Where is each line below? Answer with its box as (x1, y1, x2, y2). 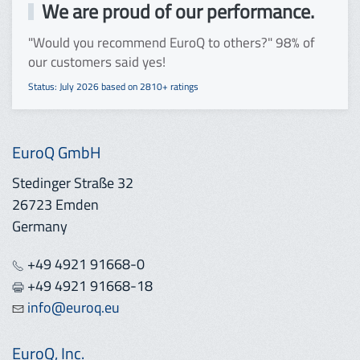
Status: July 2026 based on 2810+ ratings (28, 78, 198, 94)
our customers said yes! (28, 51, 166, 72)
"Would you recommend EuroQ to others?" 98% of (28, 31, 315, 53)
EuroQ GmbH (12, 139, 101, 165)
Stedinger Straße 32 (12, 171, 133, 194)
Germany (12, 215, 67, 237)
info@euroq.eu (24, 296, 120, 318)
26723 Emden (12, 193, 99, 215)
